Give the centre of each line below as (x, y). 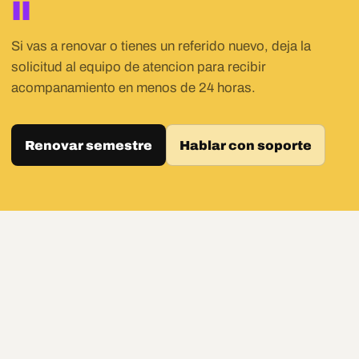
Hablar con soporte (246, 145)
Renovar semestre (89, 145)
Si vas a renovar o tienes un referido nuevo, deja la (161, 46)
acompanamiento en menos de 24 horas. (133, 87)
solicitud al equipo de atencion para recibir (139, 67)
